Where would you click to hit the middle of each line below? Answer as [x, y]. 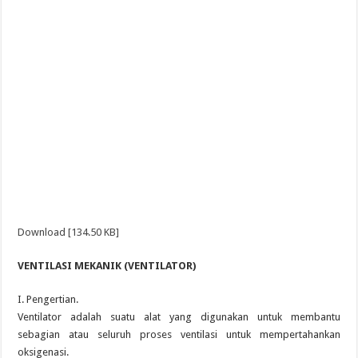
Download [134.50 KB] [69, 232]
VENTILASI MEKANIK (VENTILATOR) [107, 266]
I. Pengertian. [48, 299]
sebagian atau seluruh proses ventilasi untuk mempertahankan [179, 334]
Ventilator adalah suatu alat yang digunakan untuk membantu [179, 317]
